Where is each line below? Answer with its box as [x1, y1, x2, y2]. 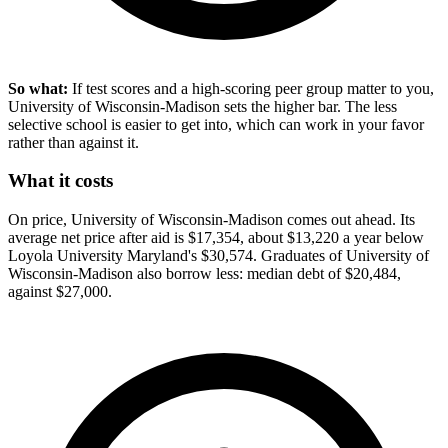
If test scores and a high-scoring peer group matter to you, [68, 79, 434, 97]
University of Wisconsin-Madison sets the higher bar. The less [8, 97, 397, 115]
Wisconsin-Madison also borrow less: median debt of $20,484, [8, 265, 401, 283]
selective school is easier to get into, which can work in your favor [8, 115, 424, 133]
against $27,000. [8, 283, 112, 301]
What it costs [8, 170, 113, 192]
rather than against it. [8, 133, 139, 151]
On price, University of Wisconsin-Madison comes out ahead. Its [8, 211, 415, 229]
